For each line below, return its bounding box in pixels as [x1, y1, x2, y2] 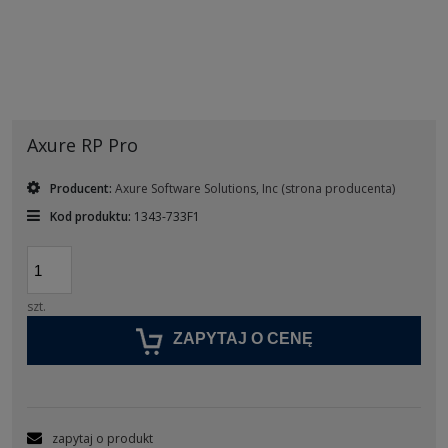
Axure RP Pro [27, 133, 138, 158]
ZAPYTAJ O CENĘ [172, 330, 313, 348]
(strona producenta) [281, 180, 395, 198]
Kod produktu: [50, 208, 131, 226]
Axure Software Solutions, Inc [115, 180, 281, 198]
